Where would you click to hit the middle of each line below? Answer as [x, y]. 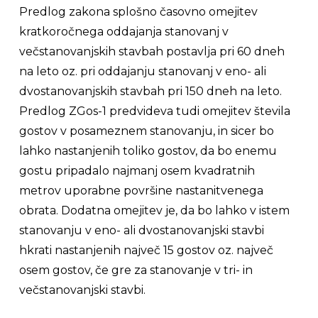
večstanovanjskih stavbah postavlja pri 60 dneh [152, 51]
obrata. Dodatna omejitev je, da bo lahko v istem [154, 210]
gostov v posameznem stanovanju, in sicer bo [146, 131]
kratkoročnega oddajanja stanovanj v [124, 32]
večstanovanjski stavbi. [82, 290]
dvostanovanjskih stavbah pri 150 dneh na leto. [150, 91]
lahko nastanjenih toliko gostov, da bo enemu [148, 151]
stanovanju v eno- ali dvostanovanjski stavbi [141, 230]
